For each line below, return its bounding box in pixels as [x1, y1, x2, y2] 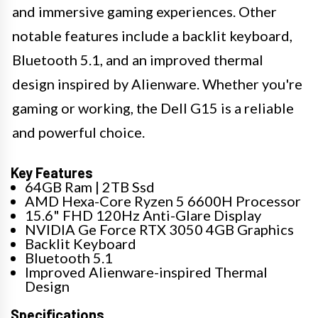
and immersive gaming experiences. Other [12, 3, 277, 21]
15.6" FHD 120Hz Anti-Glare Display [25, 207, 261, 224]
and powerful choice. [12, 124, 145, 141]
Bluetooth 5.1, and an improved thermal [12, 51, 263, 69]
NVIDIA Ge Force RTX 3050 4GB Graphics [25, 221, 294, 238]
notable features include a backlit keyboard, [12, 27, 292, 45]
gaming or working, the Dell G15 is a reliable [12, 99, 294, 117]
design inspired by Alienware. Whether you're [12, 75, 302, 93]
